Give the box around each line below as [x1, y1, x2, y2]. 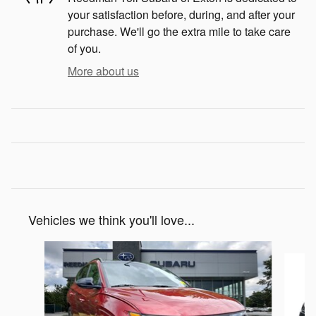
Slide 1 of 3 [11, 240, 67, 257]
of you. [68, 39, 101, 56]
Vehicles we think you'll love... [28, 209, 195, 229]
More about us [68, 62, 139, 79]
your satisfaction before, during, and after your [68, 6, 295, 23]
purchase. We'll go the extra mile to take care [68, 23, 291, 39]
